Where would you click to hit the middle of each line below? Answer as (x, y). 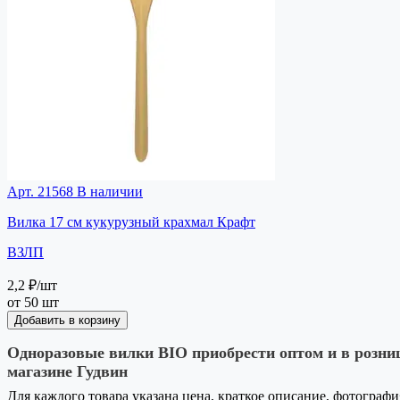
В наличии (108, 191)
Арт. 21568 (40, 191)
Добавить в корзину (67, 320)
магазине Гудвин (67, 371)
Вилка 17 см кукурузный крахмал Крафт (131, 221)
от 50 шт (33, 302)
